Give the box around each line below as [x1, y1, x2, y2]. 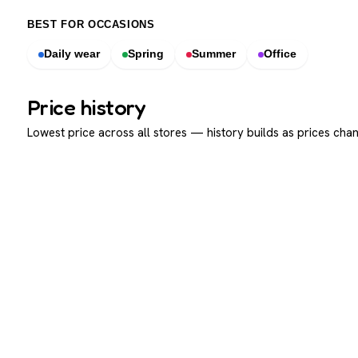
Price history [27, 94, 145, 120]
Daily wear [44, 48, 100, 60]
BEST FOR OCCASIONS [27, 18, 155, 30]
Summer [192, 48, 236, 60]
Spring [128, 48, 164, 60]
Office [264, 48, 296, 60]
